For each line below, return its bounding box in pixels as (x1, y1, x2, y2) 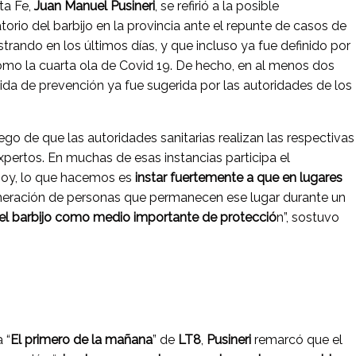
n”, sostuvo (277, 210, 339, 226)
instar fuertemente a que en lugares (132, 170, 342, 186)
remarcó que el (254, 332, 342, 348)
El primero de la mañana (10, 332, 153, 348)
